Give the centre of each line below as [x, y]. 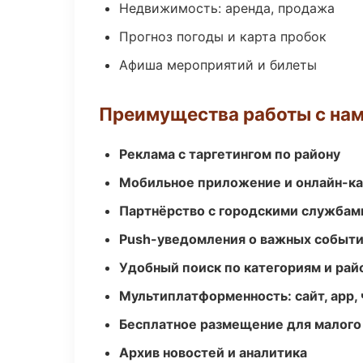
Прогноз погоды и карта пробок [223, 36]
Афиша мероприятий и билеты [218, 65]
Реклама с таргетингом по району [230, 154]
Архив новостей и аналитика [213, 352]
